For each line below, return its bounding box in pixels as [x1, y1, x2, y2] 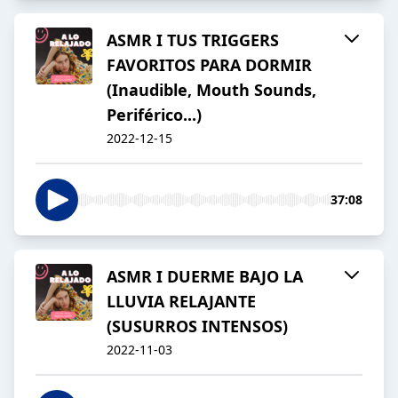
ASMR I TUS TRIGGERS [107, 29, 279, 52]
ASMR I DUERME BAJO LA [107, 266, 303, 288]
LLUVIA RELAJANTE [107, 291, 256, 313]
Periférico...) [107, 104, 202, 126]
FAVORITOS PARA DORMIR [107, 54, 312, 76]
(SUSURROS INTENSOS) [107, 315, 288, 338]
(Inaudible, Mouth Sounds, [107, 79, 316, 101]
